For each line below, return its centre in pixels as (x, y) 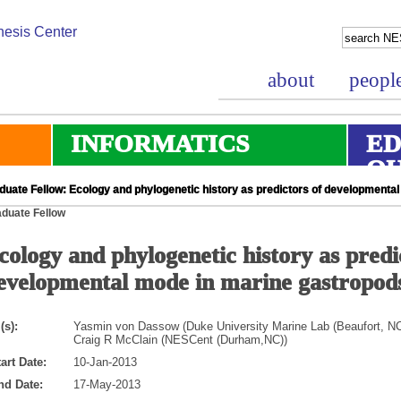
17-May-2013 (107, 384)
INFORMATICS (160, 143)
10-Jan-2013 (105, 362)
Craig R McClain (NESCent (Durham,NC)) (180, 339)
